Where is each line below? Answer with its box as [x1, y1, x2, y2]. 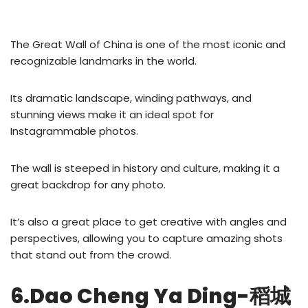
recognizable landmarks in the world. [10, 53, 197, 68]
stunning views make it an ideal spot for [10, 107, 214, 122]
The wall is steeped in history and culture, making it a [10, 160, 280, 175]
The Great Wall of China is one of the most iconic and [10, 36, 285, 52]
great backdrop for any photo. [10, 177, 166, 192]
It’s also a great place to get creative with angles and [10, 214, 287, 229]
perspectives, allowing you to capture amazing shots [10, 230, 283, 245]
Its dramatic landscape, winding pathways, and [10, 90, 252, 105]
